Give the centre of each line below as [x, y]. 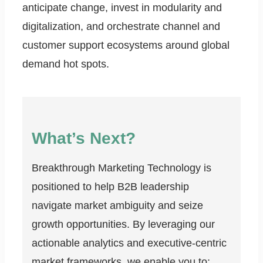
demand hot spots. [66, 64]
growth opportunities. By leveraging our [123, 225]
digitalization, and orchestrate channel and [121, 27]
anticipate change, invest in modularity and [122, 8]
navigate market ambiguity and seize [117, 206]
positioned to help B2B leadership [110, 187]
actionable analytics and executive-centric [129, 243]
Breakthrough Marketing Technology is [122, 168]
